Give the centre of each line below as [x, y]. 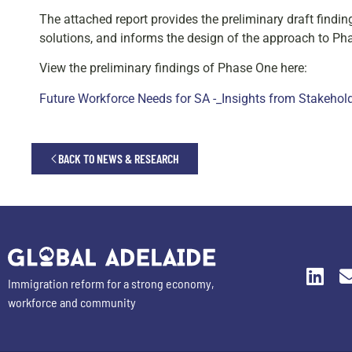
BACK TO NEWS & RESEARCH [119, 159]
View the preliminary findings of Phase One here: [173, 68]
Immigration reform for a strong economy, [111, 283]
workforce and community [72, 302]
